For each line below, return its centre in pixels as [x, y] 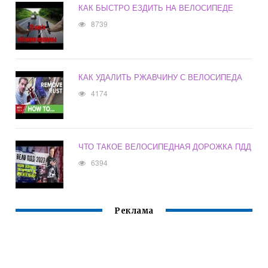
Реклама [134, 211]
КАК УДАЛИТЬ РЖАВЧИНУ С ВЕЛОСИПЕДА [161, 77]
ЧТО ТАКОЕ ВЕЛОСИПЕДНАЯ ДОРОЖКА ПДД [165, 147]
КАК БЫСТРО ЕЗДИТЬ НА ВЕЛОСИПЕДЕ [156, 8]
